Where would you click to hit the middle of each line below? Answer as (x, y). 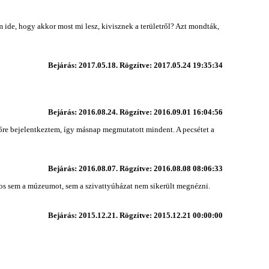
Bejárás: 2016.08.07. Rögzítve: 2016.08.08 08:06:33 (135, 168)
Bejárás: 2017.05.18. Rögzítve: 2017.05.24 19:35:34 (135, 65)
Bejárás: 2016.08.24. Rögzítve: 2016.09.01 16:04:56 (135, 112)
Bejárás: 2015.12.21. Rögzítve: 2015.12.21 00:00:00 (135, 215)
